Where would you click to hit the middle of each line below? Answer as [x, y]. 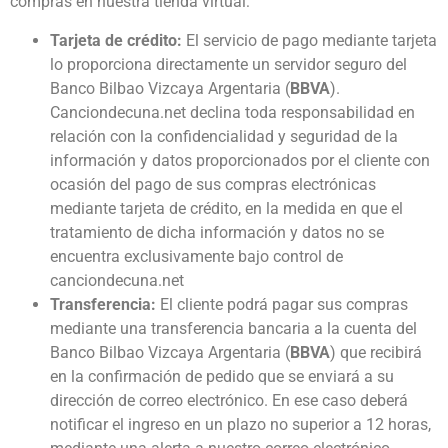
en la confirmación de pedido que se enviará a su [222, 376]
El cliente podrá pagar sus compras [282, 304]
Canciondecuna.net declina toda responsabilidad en [232, 112]
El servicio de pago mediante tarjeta [309, 40]
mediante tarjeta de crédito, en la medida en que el [226, 208]
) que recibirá [376, 352]
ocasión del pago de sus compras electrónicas [213, 184]
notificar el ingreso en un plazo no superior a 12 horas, [240, 424]
